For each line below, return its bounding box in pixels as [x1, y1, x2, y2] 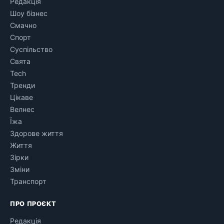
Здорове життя [10, 128, 63, 137]
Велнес [10, 104, 34, 113]
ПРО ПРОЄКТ [10, 199, 56, 207]
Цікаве [10, 92, 33, 101]
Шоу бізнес [10, 8, 47, 17]
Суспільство [10, 44, 52, 53]
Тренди [10, 80, 35, 89]
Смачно [10, 20, 36, 29]
